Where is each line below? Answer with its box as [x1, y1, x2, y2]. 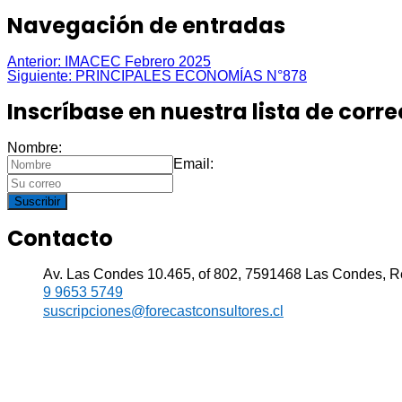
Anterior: [7, 54, 61, 69]
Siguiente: [7, 68, 72, 83]
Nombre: [7, 139, 62, 155]
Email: [173, 155, 214, 171]
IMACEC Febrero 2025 [65, 54, 211, 69]
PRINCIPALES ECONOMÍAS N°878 [75, 68, 307, 83]
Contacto [7, 223, 113, 253]
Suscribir [14, 194, 60, 208]
